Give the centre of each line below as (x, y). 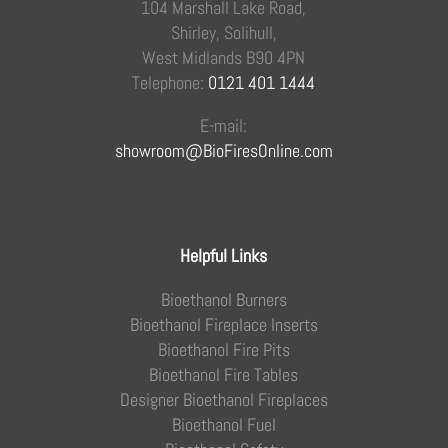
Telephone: (170, 82)
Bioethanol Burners (223, 299)
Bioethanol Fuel (223, 424)
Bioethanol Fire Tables (224, 374)
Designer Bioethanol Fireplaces (223, 399)
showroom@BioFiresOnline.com (223, 151)
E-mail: (224, 126)
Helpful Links (224, 256)
